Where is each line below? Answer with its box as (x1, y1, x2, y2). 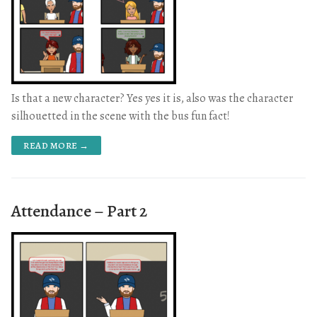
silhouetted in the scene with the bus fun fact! (11, 108, 230, 124)
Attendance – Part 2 (11, 199, 147, 222)
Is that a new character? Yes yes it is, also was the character (11, 90, 293, 106)
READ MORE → (23, 139, 89, 151)
